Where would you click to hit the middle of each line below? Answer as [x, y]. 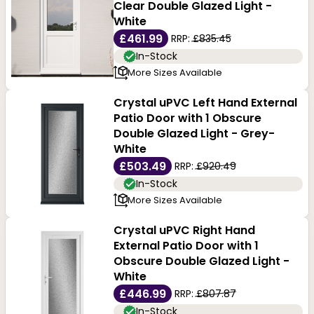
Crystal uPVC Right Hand [184, 231]
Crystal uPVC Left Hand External [205, 103]
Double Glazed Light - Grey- [194, 134]
